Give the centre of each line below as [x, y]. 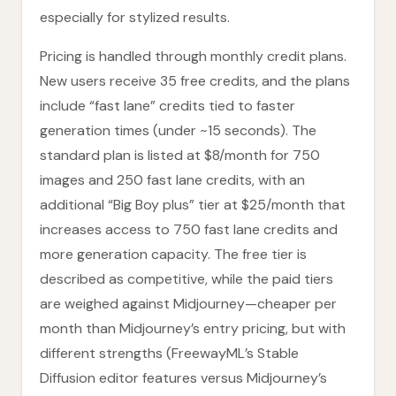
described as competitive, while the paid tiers [187, 279]
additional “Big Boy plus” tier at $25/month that [193, 205]
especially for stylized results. [135, 17]
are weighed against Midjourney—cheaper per [188, 304]
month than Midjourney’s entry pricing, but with [193, 328]
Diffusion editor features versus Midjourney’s [183, 378]
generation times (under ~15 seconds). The [178, 130]
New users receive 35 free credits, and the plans [195, 81]
